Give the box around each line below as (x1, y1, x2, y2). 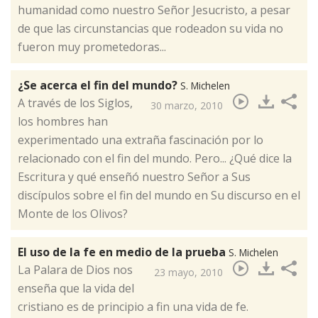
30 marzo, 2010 (150, 99, 223, 113)
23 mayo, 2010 (154, 265, 223, 280)
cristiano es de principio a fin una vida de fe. (18, 299, 248, 315)
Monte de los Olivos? (18, 206, 131, 222)
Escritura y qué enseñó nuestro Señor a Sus (18, 169, 251, 185)
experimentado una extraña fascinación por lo (18, 132, 263, 148)
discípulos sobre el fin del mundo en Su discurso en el (18, 187, 300, 204)
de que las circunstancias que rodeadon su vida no (18, 21, 283, 37)
